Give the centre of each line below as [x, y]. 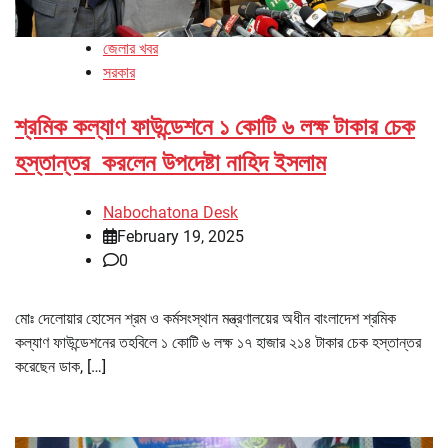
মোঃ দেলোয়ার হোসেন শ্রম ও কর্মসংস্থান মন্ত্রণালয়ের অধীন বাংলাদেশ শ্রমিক [205, 319]
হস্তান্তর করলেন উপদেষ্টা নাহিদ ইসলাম [170, 163]
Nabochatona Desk [170, 213]
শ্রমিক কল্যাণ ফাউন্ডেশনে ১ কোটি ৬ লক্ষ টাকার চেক [215, 127]
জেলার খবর [130, 49]
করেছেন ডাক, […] [60, 367]
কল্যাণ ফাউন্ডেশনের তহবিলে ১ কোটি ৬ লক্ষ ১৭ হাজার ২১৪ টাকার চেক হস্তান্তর [220, 343]
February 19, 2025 [180, 237]
